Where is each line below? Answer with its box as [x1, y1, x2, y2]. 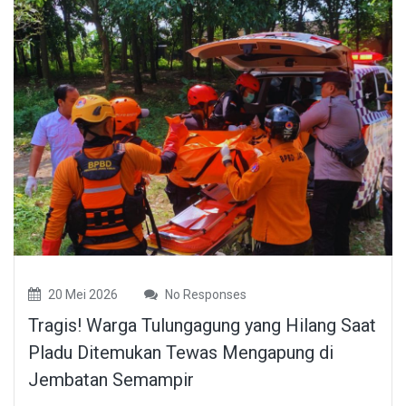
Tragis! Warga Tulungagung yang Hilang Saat [28, 314, 376, 337]
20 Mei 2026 [45, 287, 118, 303]
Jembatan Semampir [28, 369, 194, 391]
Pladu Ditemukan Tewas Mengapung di [28, 342, 333, 364]
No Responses [162, 287, 246, 303]
